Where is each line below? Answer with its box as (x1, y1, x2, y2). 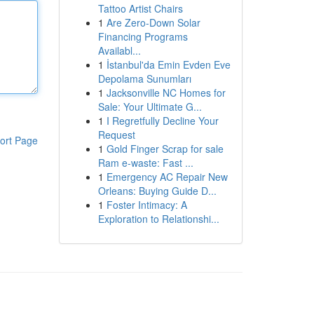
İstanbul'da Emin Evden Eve (106, 57, 231, 71)
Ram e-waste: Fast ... (97, 156, 193, 170)
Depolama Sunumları (97, 71, 191, 86)
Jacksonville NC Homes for (106, 86, 226, 100)
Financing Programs (97, 29, 188, 43)
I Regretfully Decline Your (106, 114, 219, 128)
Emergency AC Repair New (106, 170, 228, 184)
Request (97, 128, 135, 142)
